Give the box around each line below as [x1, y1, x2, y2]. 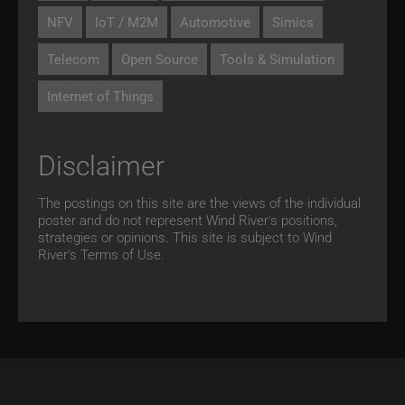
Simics [272, 12, 314, 31]
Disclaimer [38, 146, 165, 183]
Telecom [47, 49, 99, 68]
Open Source [121, 49, 198, 68]
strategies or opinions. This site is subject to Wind [38, 227, 332, 246]
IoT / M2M [95, 12, 158, 31]
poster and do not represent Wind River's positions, [38, 210, 337, 229]
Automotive [180, 12, 250, 31]
